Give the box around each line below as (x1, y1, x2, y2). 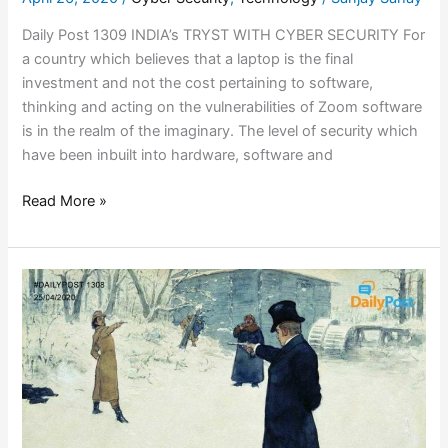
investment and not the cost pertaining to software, (22, 74, 374, 93)
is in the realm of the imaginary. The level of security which (22, 122, 419, 141)
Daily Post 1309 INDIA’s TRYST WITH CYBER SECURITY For (22, 26, 426, 45)
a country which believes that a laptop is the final (22, 50, 354, 69)
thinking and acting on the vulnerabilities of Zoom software (22, 98, 423, 117)
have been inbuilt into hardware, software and (22, 146, 334, 165)
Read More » (22, 192, 108, 211)
